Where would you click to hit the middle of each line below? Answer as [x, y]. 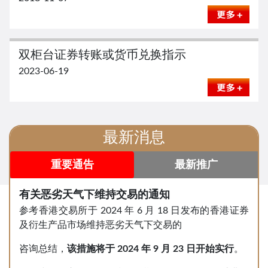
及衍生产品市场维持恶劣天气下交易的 [100, 225]
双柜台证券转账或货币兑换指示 [102, 55]
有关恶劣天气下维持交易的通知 [95, 195]
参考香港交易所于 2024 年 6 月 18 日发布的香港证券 [134, 211]
